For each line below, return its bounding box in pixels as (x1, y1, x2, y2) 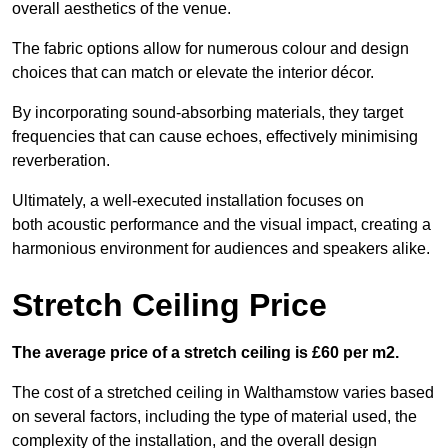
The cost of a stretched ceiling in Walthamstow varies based (12, 384, 434, 402)
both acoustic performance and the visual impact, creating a (12, 216, 431, 234)
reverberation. (12, 152, 110, 170)
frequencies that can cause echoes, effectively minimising (12, 128, 418, 146)
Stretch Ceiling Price (12, 287, 327, 324)
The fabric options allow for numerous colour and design (12, 40, 409, 58)
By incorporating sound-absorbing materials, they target (12, 104, 403, 122)
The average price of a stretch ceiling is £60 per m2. (12, 344, 399, 362)
